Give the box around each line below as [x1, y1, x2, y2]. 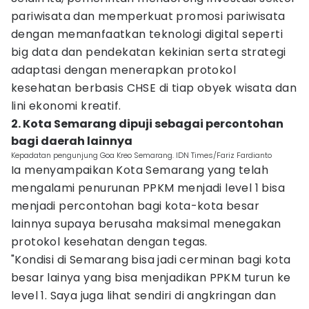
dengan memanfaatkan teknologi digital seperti [11, 26, 283, 42]
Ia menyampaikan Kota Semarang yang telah [11, 162, 268, 178]
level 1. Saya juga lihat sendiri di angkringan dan [11, 288, 276, 303]
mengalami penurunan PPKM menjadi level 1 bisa [11, 180, 285, 196]
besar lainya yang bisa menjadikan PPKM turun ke [11, 270, 291, 286]
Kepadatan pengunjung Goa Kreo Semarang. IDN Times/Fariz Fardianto [11, 150, 272, 161]
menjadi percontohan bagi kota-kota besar [11, 198, 259, 214]
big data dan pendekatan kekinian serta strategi [11, 44, 286, 60]
